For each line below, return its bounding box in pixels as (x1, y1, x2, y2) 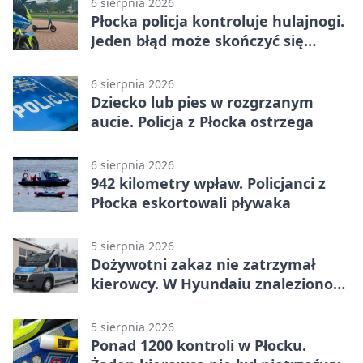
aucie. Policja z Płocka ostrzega (91, 111, 314, 131)
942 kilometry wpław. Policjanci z (91, 173, 326, 193)
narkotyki (91, 293, 161, 313)
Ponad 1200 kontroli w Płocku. (91, 335, 306, 355)
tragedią (91, 49, 152, 70)
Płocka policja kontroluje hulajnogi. (91, 11, 344, 31)
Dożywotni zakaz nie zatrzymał (91, 254, 315, 274)
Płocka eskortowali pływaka (91, 192, 291, 212)
